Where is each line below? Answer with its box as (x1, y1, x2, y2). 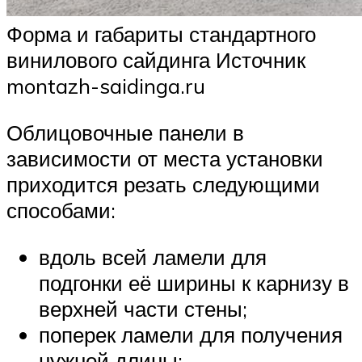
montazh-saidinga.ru (6, 73, 205, 99)
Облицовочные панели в (6, 120, 244, 146)
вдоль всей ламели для (39, 243, 267, 270)
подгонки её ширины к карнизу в (39, 269, 349, 296)
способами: (6, 197, 116, 224)
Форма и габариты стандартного (6, 21, 316, 48)
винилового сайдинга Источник (6, 47, 305, 74)
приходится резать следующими (6, 171, 320, 198)
